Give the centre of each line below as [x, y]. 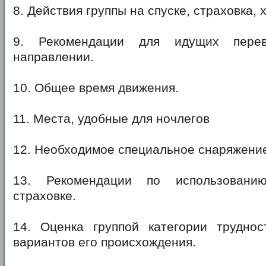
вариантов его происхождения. [104, 242]
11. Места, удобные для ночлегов [111, 118]
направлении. [53, 57]
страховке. [45, 196]
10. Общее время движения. [96, 88]
